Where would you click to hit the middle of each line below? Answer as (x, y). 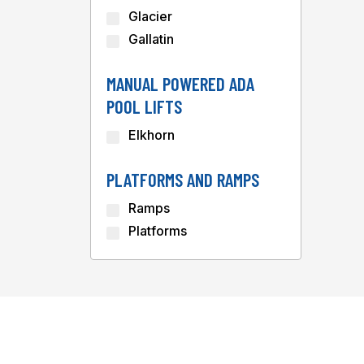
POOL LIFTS (144, 106)
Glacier (150, 16)
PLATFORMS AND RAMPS (182, 180)
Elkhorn (151, 135)
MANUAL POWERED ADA (180, 84)
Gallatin (151, 39)
